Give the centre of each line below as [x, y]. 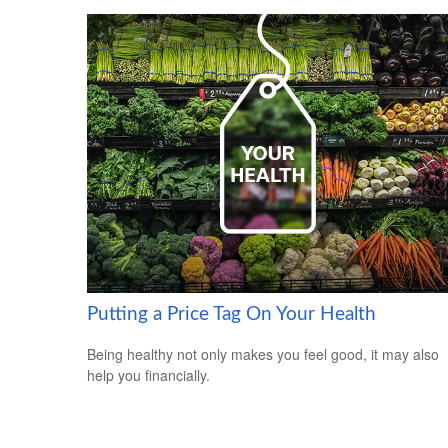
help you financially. [148, 375]
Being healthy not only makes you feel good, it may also [263, 354]
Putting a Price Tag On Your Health [231, 314]
